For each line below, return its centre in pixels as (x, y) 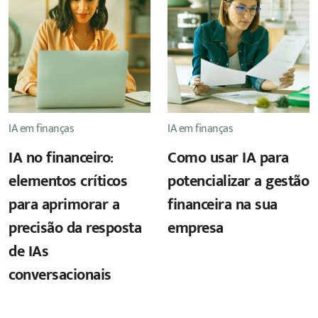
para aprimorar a (64, 205)
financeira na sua (223, 205)
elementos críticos (68, 182)
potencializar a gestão (238, 182)
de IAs (28, 252)
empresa (196, 229)
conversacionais (60, 275)
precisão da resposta (75, 229)
